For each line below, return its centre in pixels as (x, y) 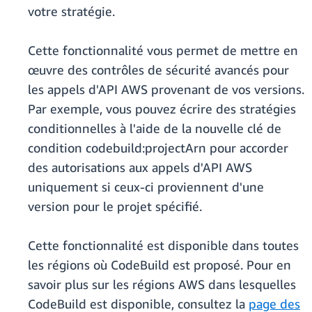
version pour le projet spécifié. (115, 206)
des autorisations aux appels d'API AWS (140, 167)
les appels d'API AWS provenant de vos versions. (166, 89)
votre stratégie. (71, 11)
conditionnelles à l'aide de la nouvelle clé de (155, 128)
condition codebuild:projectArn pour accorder (158, 148)
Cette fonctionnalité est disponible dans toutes (163, 245)
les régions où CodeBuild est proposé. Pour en (159, 265)
